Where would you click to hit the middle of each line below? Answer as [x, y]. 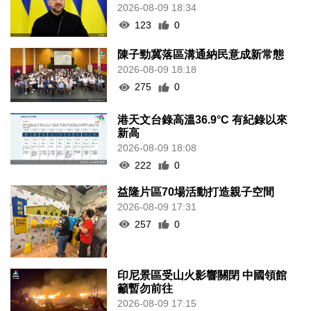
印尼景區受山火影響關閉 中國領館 [202, 276]
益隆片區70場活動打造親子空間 [196, 192]
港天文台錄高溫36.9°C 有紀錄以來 [203, 119]
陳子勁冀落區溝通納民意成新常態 [201, 55]
